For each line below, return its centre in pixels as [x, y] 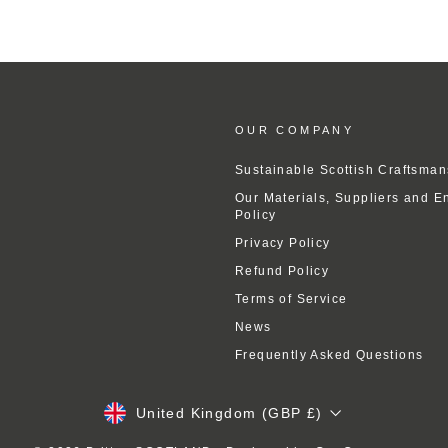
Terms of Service [291, 298]
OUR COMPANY [294, 130]
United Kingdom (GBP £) [229, 412]
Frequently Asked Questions [329, 354]
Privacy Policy [283, 242]
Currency [139, 414]
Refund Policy [282, 270]
